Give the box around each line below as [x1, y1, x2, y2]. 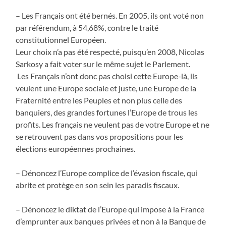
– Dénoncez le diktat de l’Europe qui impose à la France [16, 204, 205, 214]
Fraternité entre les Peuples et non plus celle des [16, 95, 183, 105]
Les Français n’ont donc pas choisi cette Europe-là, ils [16, 71, 198, 81]
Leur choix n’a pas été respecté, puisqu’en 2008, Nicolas [16, 46, 205, 56]
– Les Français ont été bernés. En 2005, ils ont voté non [16, 10, 204, 20]
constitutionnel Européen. [16, 34, 106, 44]
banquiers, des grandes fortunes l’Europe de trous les [16, 107, 198, 117]
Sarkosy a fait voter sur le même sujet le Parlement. [16, 59, 191, 69]
